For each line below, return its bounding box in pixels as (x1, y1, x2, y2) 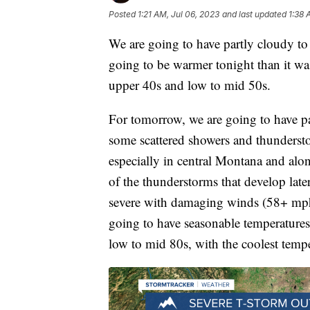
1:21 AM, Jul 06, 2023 (138, 8, 219, 19)
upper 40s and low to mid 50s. (109, 75, 271, 93)
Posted (109, 8, 138, 19)
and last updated (222, 8, 286, 19)
